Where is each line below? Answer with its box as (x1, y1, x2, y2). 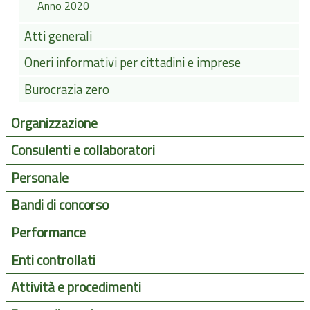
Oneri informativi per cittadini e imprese (24, 53, 241, 73)
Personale (10, 167, 69, 188)
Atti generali (24, 26, 93, 46)
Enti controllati (10, 249, 95, 271)
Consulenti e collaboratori (10, 140, 155, 161)
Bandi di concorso (10, 194, 109, 216)
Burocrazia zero (24, 79, 110, 99)
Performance (10, 222, 86, 244)
